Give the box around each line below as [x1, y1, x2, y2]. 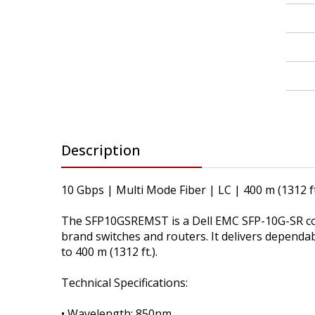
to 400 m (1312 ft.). [61, 243, 157, 259]
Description [61, 140, 141, 160]
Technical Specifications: [61, 274, 188, 290]
